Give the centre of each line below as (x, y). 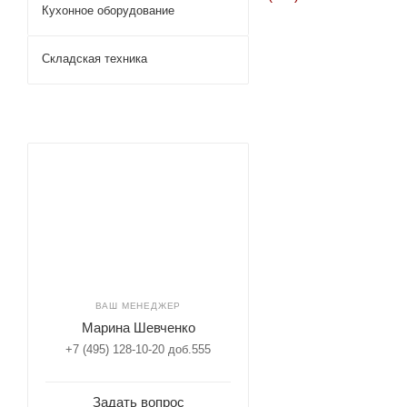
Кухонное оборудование (108, 10)
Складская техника (94, 59)
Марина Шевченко (138, 328)
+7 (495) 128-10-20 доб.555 (138, 349)
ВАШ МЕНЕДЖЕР (138, 306)
